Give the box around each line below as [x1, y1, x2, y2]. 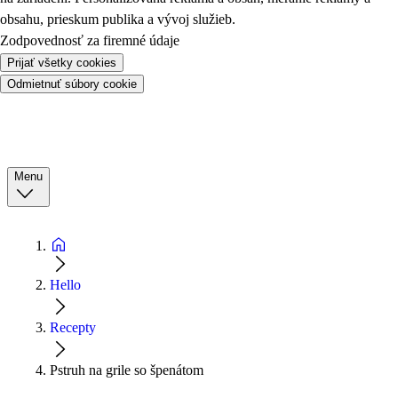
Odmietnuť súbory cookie [7, 76, 137, 91]
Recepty [50, 319, 96, 335]
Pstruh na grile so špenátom [50, 362, 203, 378]
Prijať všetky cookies [7, 55, 116, 69]
